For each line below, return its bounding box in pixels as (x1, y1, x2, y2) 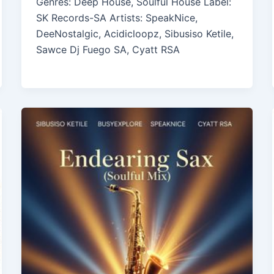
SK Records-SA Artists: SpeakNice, (35, 12, 198, 24)
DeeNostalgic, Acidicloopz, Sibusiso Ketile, (35, 28, 234, 40)
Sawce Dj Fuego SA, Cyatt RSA (35, 43, 180, 56)
